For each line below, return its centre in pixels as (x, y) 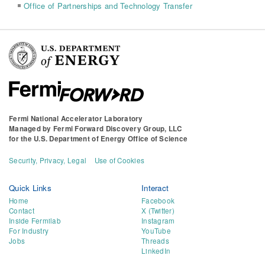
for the (22, 138)
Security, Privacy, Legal (48, 160)
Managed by (31, 128)
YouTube (156, 230)
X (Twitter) (158, 210)
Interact (155, 188)
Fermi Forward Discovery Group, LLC (117, 128)
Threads (155, 240)
